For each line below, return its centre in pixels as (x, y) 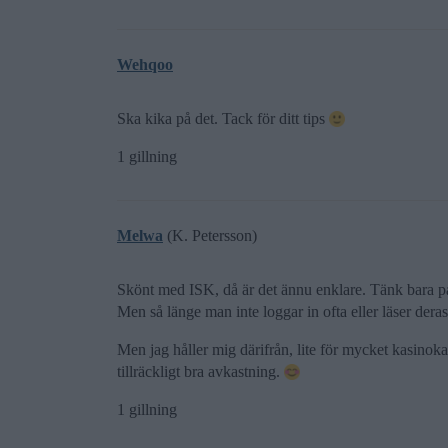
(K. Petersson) (210, 235)
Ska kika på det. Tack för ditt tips (223, 118)
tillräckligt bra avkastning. (200, 371)
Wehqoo (145, 64)
